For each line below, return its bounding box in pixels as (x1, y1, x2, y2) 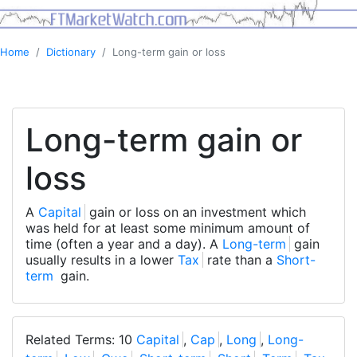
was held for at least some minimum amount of (25, 220, 310, 237)
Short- (277, 252, 316, 269)
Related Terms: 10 (25, 331, 136, 348)
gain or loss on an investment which (85, 204, 306, 221)
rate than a (203, 252, 277, 269)
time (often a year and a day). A (25, 236, 222, 253)
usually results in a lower (25, 252, 178, 269)
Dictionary (46, 45, 96, 59)
